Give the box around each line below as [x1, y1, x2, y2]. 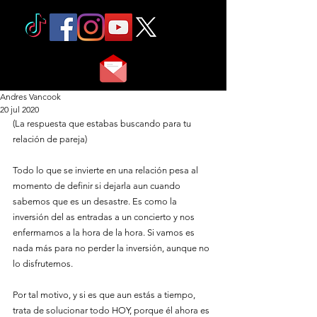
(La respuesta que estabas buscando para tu [13, 118, 193, 129]
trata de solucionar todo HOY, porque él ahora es [13, 305, 212, 316]
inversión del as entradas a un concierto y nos [13, 212, 197, 222]
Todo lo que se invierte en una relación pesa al [13, 165, 200, 175]
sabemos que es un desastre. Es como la [13, 196, 179, 207]
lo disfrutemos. [13, 258, 73, 269]
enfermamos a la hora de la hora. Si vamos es [13, 227, 197, 238]
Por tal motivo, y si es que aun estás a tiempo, [13, 289, 197, 300]
